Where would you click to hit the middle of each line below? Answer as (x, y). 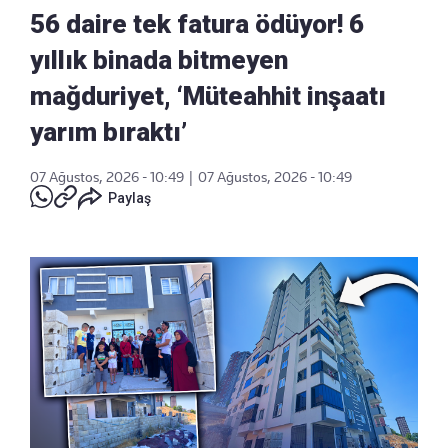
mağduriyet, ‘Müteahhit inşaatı (208, 95)
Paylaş (129, 197)
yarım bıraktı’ (108, 131)
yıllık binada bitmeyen (159, 59)
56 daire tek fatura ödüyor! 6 (197, 23)
